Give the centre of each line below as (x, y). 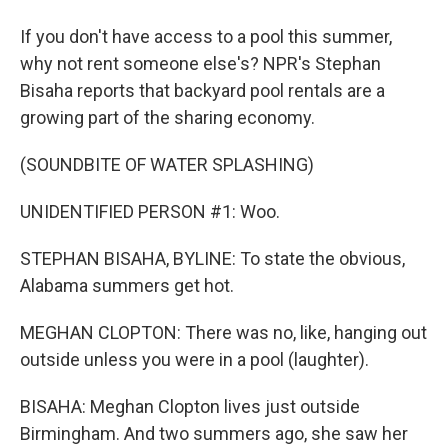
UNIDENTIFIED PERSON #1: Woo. (150, 211)
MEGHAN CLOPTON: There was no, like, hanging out (223, 332)
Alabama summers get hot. (127, 285)
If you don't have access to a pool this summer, (206, 36)
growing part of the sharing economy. (167, 117)
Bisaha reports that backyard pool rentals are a (202, 90)
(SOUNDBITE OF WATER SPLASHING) (167, 164)
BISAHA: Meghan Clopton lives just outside (190, 406)
